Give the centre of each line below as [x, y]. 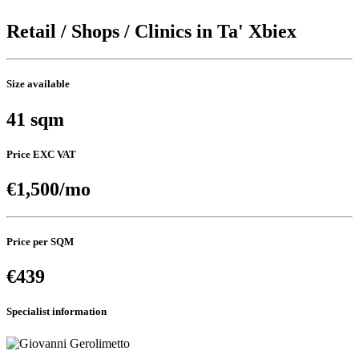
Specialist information [56, 312]
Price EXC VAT [41, 154]
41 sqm [35, 119]
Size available [38, 84]
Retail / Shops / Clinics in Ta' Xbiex [151, 32]
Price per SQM [40, 242]
